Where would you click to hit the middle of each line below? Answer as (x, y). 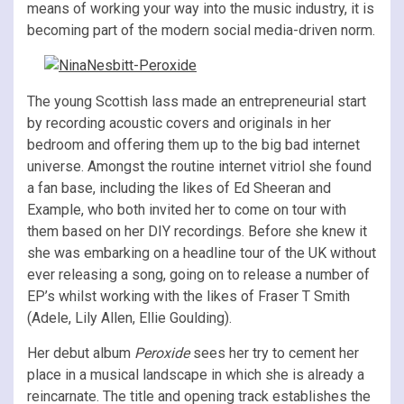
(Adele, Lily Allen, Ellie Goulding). (129, 317)
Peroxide (164, 353)
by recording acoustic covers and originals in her (179, 123)
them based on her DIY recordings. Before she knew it (197, 231)
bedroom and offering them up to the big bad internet (193, 144)
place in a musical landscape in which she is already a (196, 374)
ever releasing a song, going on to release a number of (198, 274)
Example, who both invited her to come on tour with (187, 209)
